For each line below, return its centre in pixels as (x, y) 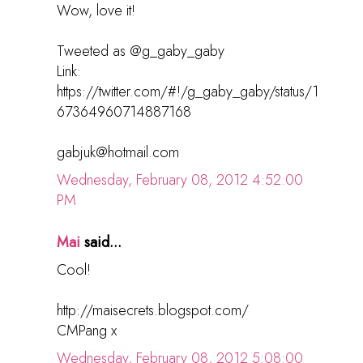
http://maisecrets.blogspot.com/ (153, 311)
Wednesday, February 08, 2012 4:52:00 (180, 180)
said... (101, 243)
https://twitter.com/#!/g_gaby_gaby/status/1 (188, 92)
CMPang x (87, 331)
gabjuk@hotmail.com (118, 153)
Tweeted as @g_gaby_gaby (141, 51)
